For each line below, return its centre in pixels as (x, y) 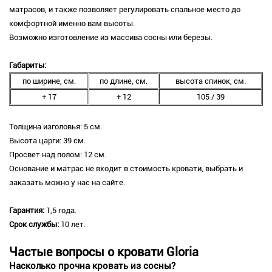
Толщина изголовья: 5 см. (56, 127)
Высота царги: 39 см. (48, 141)
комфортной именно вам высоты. (72, 24)
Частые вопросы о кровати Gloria (104, 253)
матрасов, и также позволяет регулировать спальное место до (125, 10)
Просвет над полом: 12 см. (58, 155)
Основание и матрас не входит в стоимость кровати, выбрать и (126, 169)
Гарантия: (28, 211)
